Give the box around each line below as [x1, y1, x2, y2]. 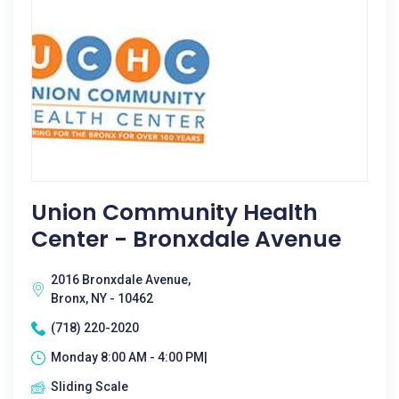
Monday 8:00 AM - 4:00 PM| [51, 350, 208, 364]
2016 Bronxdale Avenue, [51, 273, 191, 287]
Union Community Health [31, 197, 318, 228]
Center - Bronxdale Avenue [31, 224, 341, 255]
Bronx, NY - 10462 [51, 291, 153, 305]
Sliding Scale [51, 379, 128, 394]
